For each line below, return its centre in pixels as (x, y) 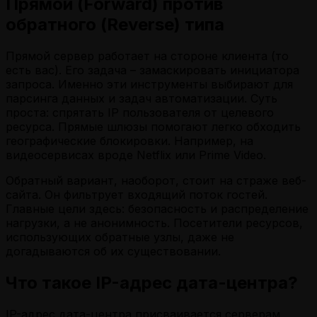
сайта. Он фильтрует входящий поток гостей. (137, 195)
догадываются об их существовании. (113, 252)
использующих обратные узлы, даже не (120, 237)
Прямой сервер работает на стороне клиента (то (147, 56)
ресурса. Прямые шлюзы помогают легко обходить (153, 127)
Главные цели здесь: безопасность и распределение (157, 209)
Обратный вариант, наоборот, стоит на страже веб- (156, 181)
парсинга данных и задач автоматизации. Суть (142, 99)
